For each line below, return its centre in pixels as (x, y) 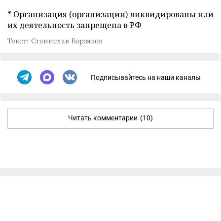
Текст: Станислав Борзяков (55, 41)
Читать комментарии (103, 118)
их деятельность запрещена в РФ (74, 25)
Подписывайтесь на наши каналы (146, 77)
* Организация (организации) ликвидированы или (110, 15)
